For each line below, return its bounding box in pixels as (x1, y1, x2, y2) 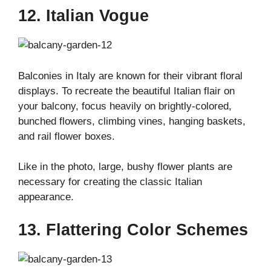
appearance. (18, 191, 74, 203)
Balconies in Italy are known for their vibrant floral (18, 70, 243, 82)
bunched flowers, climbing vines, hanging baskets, (18, 115, 246, 127)
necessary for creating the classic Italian (18, 176, 202, 188)
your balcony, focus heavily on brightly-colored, (18, 100, 232, 112)
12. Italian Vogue (18, 7, 149, 25)
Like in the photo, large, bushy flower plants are (18, 161, 232, 173)
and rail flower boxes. (18, 130, 115, 142)
